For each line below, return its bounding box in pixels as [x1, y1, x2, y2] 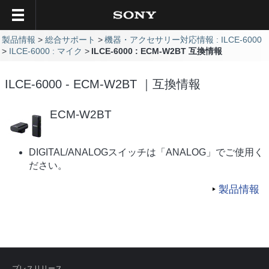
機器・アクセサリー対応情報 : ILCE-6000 [104, 35, 262, 44]
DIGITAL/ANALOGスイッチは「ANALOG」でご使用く [29, 147, 264, 157]
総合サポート [44, 35, 95, 44]
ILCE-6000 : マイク [8, 46, 82, 56]
